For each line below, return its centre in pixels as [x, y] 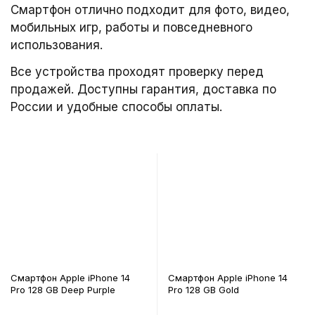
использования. [57, 45]
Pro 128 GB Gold [204, 290]
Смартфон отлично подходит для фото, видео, [150, 10]
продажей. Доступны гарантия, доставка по [143, 89]
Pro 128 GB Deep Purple [63, 290]
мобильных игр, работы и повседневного [131, 27]
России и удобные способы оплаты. [116, 107]
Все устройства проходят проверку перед [137, 72]
